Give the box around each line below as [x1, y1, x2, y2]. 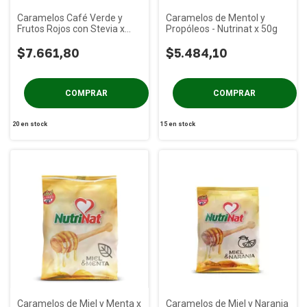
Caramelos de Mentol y [165, 12, 265, 23]
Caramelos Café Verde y [17, 12, 123, 23]
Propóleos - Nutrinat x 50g [165, 23, 278, 34]
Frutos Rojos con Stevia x [17, 23, 125, 34]
